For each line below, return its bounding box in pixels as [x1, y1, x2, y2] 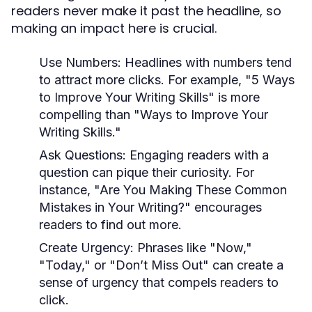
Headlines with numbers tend [121, 55, 292, 70]
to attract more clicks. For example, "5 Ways [39, 72, 295, 87]
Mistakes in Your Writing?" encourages [39, 200, 262, 214]
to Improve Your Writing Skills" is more [39, 90, 260, 104]
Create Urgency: [39, 240, 134, 255]
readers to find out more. [39, 217, 182, 232]
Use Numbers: [39, 55, 121, 70]
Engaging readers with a [126, 148, 269, 162]
